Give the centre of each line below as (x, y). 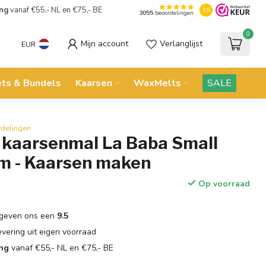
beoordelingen (173, 13)
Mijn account (104, 44)
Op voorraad (223, 184)
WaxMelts (157, 83)
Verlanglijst (181, 44)
